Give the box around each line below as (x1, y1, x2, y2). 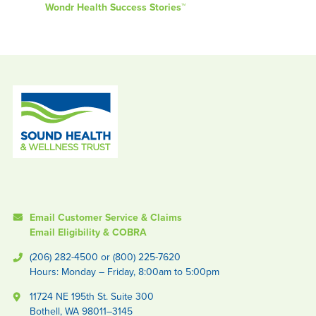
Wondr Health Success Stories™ (44, 1, 186, 13)
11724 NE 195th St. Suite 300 (29, 291, 154, 303)
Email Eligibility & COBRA (29, 226, 147, 238)
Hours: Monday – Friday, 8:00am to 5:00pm (29, 266, 219, 278)
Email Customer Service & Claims (29, 212, 182, 224)
